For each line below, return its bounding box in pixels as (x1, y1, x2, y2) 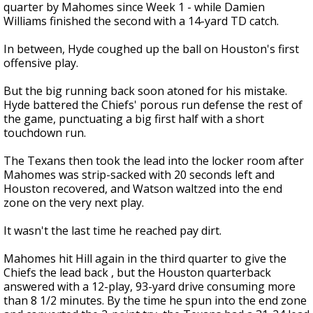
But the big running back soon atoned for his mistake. (3, 83, 287, 99)
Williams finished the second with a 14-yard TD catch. (3, 13, 279, 29)
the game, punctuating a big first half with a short (3, 111, 264, 126)
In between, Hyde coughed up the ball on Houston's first (3, 41, 299, 57)
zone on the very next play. (3, 195, 144, 210)
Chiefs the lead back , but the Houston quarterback (3, 265, 271, 280)
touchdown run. (3, 125, 86, 140)
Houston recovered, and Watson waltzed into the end (3, 181, 282, 196)
